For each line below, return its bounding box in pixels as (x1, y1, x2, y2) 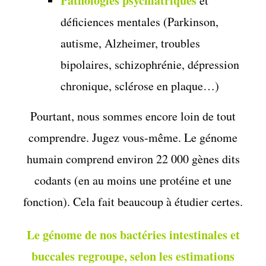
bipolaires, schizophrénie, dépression (61, 56, 240, 72)
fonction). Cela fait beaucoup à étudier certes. (23, 193, 243, 210)
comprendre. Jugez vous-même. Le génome (28, 129, 237, 145)
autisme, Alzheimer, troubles (61, 34, 201, 51)
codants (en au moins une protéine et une (34, 172, 232, 188)
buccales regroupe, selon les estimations (31, 247, 235, 265)
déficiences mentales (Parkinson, (61, 13, 219, 30)
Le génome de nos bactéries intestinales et (26, 226, 240, 243)
